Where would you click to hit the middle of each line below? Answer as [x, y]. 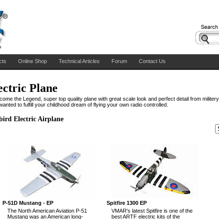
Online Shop [32, 61]
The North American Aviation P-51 [47, 211]
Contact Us [152, 61]
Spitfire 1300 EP [127, 203]
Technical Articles [79, 61]
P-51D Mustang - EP [28, 203]
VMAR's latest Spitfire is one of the [152, 211]
